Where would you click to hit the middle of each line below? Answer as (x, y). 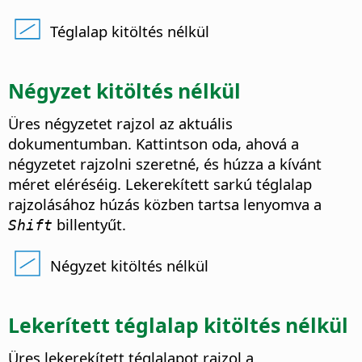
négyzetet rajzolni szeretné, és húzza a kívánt (165, 164)
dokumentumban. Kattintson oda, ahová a (154, 144)
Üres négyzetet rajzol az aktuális (120, 124)
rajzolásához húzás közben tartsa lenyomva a (165, 204)
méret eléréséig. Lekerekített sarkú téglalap (160, 184)
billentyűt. (89, 225)
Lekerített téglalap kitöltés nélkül (178, 325)
